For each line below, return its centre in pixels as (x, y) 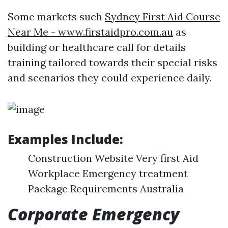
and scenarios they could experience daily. (110, 78)
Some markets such (56, 17)
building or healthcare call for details (97, 47)
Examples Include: (65, 139)
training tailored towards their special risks (112, 62)
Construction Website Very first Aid (113, 158)
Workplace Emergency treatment (108, 173)
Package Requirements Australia (106, 189)
